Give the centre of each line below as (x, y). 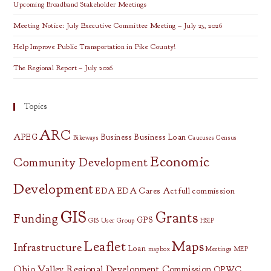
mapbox (159, 249)
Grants (177, 218)
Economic (180, 162)
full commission (207, 191)
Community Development (81, 162)
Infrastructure (48, 247)
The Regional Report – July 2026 (63, 68)
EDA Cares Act (147, 191)
